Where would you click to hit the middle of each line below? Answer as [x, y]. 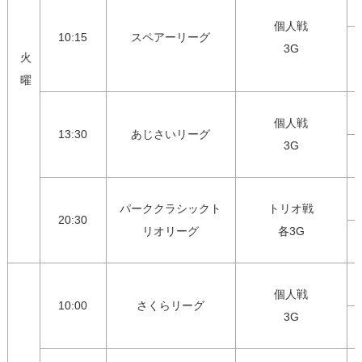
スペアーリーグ [171, 38]
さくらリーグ [171, 306]
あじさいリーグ [171, 135]
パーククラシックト [171, 209]
